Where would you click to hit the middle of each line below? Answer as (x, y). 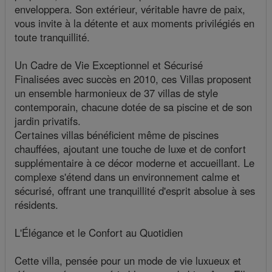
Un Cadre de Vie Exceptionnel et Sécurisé (109, 65)
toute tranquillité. (52, 37)
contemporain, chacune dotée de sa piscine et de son (133, 107)
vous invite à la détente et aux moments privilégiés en (134, 23)
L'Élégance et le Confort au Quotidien (99, 233)
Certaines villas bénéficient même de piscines (117, 135)
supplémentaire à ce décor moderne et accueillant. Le (134, 163)
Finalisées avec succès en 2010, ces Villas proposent (133, 79)
